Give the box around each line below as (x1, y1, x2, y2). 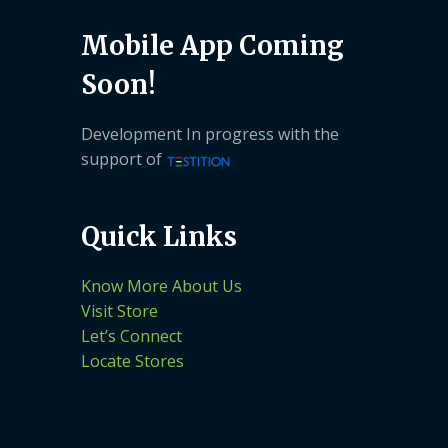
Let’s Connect (81, 325, 182, 348)
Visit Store (81, 300, 158, 323)
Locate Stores (81, 350, 184, 373)
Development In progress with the (81, 123, 339, 146)
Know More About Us (81, 275, 242, 298)
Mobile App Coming (81, 29, 344, 63)
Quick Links (81, 220, 237, 254)
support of (81, 148, 166, 171)
